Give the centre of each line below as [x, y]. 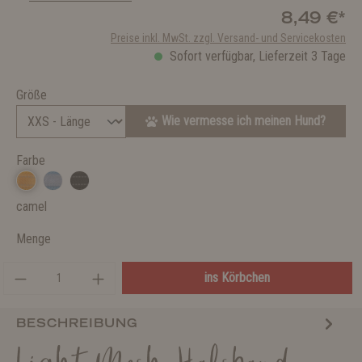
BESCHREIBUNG [77, 323]
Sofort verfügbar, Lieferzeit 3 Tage [256, 56]
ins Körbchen [237, 278]
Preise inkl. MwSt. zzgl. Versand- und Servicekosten [228, 38]
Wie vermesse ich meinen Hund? [244, 121]
